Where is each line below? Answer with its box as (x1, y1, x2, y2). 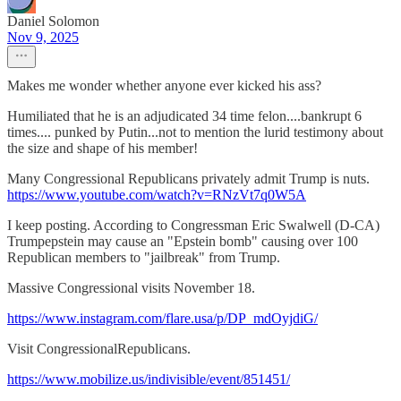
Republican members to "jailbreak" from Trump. (7, 250, 280, 266)
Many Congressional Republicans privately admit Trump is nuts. (7, 171, 370, 187)
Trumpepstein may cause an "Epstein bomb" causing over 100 (7, 234, 358, 250)
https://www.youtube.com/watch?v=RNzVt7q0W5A (7, 187, 306, 203)
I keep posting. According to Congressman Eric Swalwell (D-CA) (7, 218, 380, 234)
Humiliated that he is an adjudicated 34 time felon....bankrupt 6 (7, 108, 362, 124)
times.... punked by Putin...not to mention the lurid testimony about (7, 124, 383, 141)
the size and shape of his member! (7, 141, 198, 157)
